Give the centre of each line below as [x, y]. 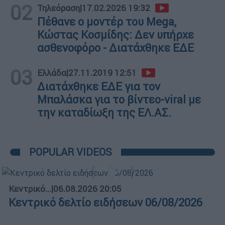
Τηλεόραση [59, 8]
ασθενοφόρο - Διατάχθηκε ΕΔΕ [116, 48]
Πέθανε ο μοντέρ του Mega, [107, 22]
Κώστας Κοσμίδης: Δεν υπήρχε [116, 35]
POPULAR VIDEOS [71, 152]
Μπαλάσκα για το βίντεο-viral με [119, 99]
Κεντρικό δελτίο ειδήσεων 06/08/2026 [105, 202]
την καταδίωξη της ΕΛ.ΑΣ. [104, 113]
